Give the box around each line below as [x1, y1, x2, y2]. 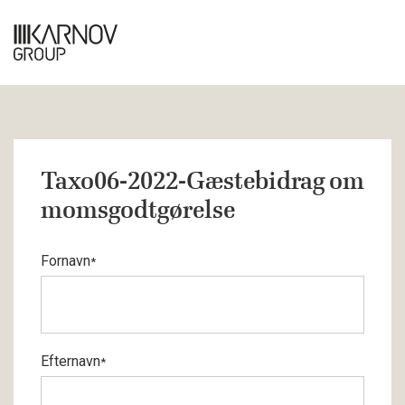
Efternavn [41, 353, 100, 370]
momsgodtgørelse [41, 194, 235, 225]
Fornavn [41, 252, 90, 269]
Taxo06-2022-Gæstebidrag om [41, 165, 364, 196]
